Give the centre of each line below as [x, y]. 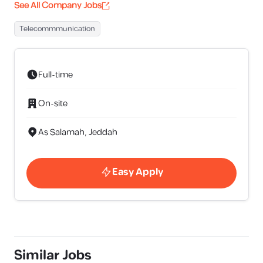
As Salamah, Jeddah [78, 132]
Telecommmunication [57, 29]
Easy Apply [137, 172]
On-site [53, 103]
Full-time [55, 75]
